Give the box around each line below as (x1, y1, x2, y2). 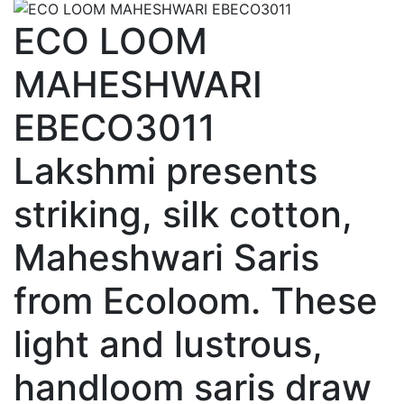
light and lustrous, (14, 322, 323, 367)
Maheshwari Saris (14, 235, 319, 280)
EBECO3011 (14, 106, 216, 151)
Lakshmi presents (14, 149, 317, 194)
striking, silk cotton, (14, 192, 353, 237)
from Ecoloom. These (14, 279, 378, 324)
